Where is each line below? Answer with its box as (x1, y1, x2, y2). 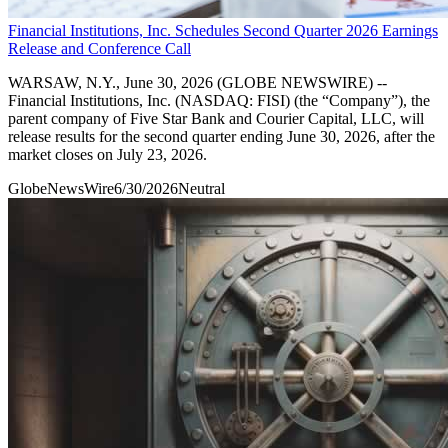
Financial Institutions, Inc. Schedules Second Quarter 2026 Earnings (8, 21, 438, 39)
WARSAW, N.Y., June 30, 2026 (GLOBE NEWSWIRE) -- (8, 73, 387, 91)
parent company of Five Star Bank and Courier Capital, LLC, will (8, 109, 424, 127)
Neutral (178, 179, 225, 197)
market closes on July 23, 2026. (8, 145, 207, 163)
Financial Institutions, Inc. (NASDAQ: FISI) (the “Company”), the (8, 91, 430, 109)
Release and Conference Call (8, 39, 191, 57)
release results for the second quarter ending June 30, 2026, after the (8, 127, 435, 145)
